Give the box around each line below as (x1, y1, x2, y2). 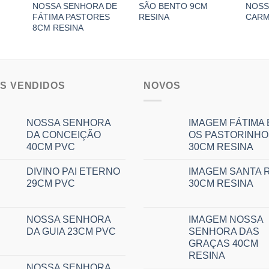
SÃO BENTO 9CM (139, 1, 208, 11)
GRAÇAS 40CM (189, 238, 258, 249)
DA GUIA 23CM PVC (26, 226, 116, 237)
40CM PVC (26, 141, 75, 152)
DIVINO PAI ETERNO (26, 166, 120, 177)
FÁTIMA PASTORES (32, 12, 110, 22)
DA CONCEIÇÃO (26, 129, 101, 140)
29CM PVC (26, 178, 75, 189)
